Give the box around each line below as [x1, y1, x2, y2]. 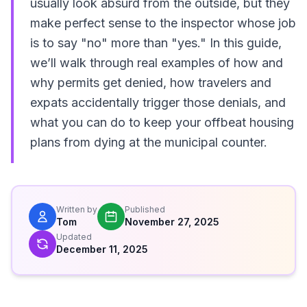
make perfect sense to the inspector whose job [30, 16, 296, 30]
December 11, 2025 [56, 243, 148, 255]
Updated [56, 232, 92, 242]
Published [125, 204, 165, 214]
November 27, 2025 [125, 216, 219, 228]
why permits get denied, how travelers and [30, 75, 271, 90]
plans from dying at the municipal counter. [30, 135, 267, 149]
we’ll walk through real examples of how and [30, 56, 283, 70]
